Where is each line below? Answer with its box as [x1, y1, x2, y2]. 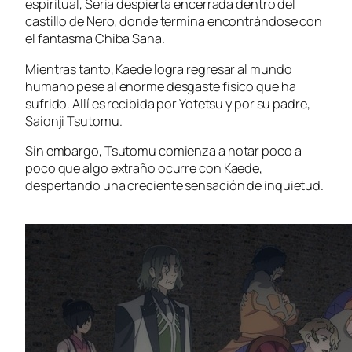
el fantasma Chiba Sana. [25, 30, 165, 48]
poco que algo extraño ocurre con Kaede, [25, 159, 263, 178]
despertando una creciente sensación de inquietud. [25, 177, 324, 195]
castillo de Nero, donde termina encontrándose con [25, 13, 323, 31]
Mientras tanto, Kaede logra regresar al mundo [25, 60, 292, 78]
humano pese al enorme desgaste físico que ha [25, 77, 296, 95]
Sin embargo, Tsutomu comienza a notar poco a [25, 142, 302, 160]
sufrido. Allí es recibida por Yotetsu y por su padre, [25, 94, 310, 112]
